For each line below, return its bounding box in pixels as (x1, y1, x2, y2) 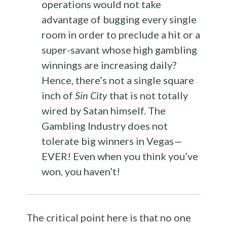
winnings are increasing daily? (42, 59, 177, 71)
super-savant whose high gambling (42, 44, 198, 56)
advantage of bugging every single (42, 13, 197, 26)
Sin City (75, 89, 108, 102)
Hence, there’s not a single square (42, 74, 195, 87)
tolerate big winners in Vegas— (42, 135, 183, 147)
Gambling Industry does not (42, 120, 168, 132)
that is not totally (107, 89, 188, 102)
